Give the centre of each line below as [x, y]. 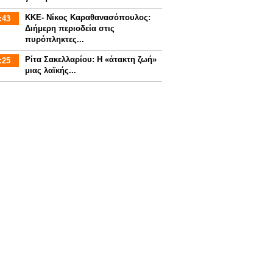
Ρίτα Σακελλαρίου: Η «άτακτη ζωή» [90, 59]
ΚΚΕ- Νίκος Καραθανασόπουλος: [87, 17]
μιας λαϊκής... [50, 70]
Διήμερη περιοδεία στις [69, 28]
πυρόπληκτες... [54, 39]
